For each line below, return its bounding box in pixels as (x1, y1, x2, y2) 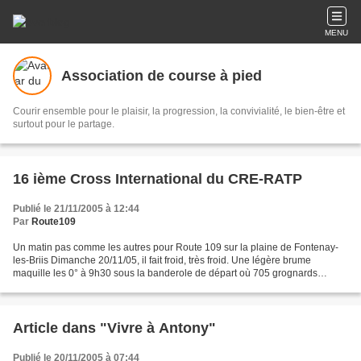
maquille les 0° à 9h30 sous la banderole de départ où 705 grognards (13, 268, 317, 279)
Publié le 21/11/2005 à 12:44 (13, 203, 139, 214)
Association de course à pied (61, 67, 262, 84)
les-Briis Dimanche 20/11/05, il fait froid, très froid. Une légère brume (13, 255, 311, 266)
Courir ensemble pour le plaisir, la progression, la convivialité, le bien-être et (13, 106, 345, 117)
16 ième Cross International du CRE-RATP (13, 171, 302, 187)
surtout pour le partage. (13, 118, 114, 130)
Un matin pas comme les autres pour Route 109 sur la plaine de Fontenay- (13, 242, 338, 253)
